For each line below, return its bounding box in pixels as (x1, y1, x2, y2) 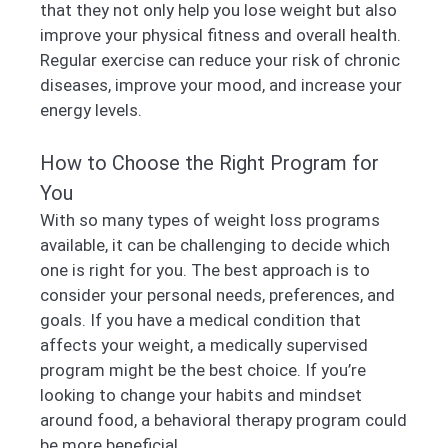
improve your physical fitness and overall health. (40, 24, 401, 45)
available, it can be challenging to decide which (40, 235, 390, 256)
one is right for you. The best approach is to (40, 260, 370, 281)
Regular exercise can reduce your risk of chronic (40, 49, 400, 70)
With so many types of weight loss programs (40, 210, 380, 231)
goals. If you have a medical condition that (40, 310, 361, 331)
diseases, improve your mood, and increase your (40, 74, 402, 95)
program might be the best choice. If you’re (40, 360, 366, 381)
